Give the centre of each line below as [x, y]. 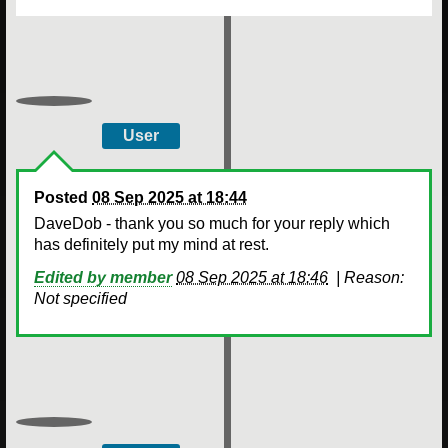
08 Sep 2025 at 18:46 [252, 277]
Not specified [80, 298]
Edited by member [103, 277]
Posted [63, 197]
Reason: [374, 277]
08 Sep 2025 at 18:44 [169, 197]
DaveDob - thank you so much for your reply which [212, 223]
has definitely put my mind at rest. [153, 244]
